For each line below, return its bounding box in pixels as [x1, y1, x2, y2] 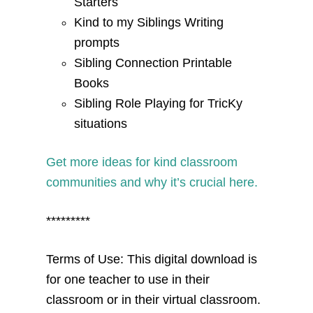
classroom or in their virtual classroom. [45, 292, 261, 307]
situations [73, 116, 131, 131]
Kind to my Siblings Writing [73, 15, 224, 29]
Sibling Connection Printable [73, 55, 232, 70]
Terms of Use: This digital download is [45, 252, 257, 266]
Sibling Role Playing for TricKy [73, 96, 242, 110]
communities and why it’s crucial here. [45, 175, 258, 189]
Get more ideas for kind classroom [45, 154, 238, 169]
